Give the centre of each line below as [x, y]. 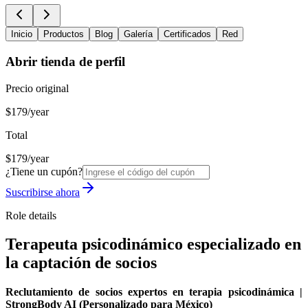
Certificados [187, 34]
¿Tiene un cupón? [44, 171]
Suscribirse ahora [43, 192]
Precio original [37, 88]
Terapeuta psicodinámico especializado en [153, 244]
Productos [64, 34]
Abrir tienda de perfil [65, 61]
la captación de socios [81, 263]
